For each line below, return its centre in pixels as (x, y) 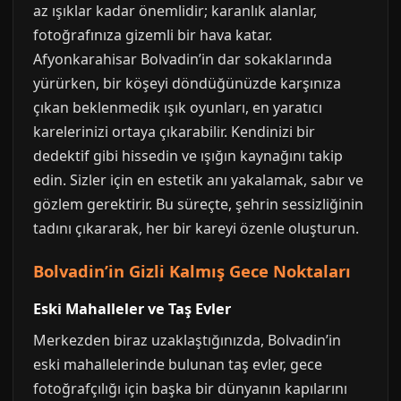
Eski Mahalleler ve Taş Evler (132, 309)
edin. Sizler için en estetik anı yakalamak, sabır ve (198, 180)
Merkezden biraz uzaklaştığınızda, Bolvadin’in (187, 340)
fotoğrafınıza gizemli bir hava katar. (153, 35)
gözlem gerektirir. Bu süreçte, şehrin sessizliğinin (198, 204)
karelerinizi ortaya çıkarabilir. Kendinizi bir (174, 132)
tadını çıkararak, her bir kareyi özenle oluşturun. (196, 228)
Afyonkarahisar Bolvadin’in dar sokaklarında (183, 59)
